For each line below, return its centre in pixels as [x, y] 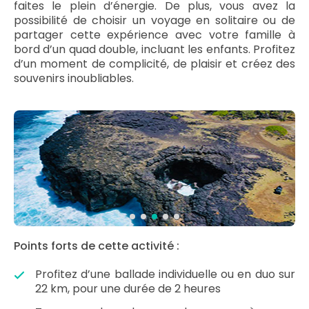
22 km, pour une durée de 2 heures [128, 289]
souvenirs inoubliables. [74, 78]
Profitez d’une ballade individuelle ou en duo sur [165, 274]
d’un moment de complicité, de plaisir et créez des [154, 64]
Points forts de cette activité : [97, 246]
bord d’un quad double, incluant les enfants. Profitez [154, 49]
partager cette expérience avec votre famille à [154, 35]
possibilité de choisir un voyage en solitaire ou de [154, 20]
